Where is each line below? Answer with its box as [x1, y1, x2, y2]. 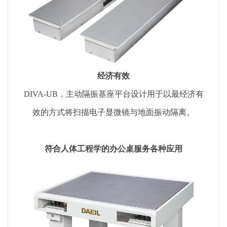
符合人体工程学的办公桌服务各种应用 [45, 144, 182, 153]
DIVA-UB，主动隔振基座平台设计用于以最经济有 [23, 89, 204, 98]
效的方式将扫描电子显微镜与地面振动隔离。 [32, 107, 195, 117]
